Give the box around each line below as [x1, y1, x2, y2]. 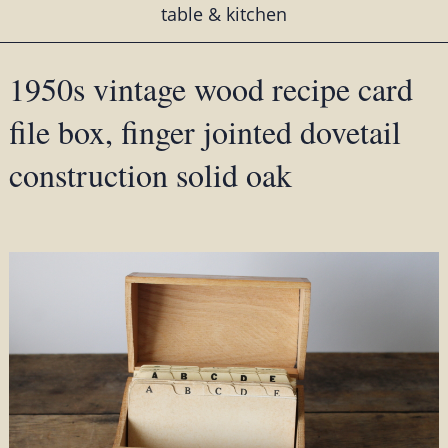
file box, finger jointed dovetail [8, 110, 401, 154]
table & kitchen [161, 2, 287, 27]
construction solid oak [8, 153, 292, 197]
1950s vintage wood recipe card [8, 67, 413, 111]
